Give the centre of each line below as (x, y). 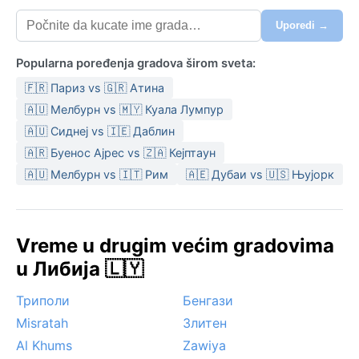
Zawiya (204, 345)
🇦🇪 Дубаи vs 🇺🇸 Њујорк (260, 174)
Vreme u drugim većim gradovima (175, 245)
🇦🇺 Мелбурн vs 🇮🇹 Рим (97, 174)
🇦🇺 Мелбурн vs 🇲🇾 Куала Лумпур (124, 109)
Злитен (205, 323)
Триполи (43, 300)
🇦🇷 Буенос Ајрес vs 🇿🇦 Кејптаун (120, 152)
